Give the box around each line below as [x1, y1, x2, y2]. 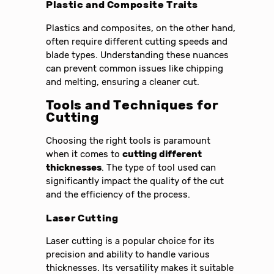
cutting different [122, 149, 202, 160]
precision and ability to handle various [46, 249, 210, 261]
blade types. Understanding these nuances [46, 49, 229, 61]
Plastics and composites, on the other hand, [46, 22, 236, 34]
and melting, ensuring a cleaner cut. [46, 76, 200, 87]
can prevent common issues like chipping [46, 62, 224, 74]
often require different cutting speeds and [46, 35, 228, 47]
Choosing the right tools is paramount [46, 135, 211, 147]
